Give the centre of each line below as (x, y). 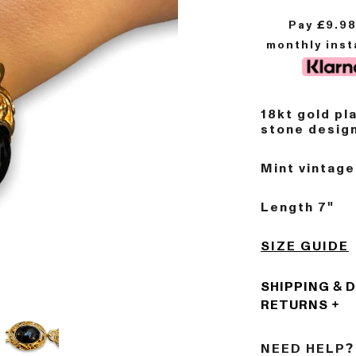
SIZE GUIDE (305, 246)
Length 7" (298, 207)
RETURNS (294, 305)
